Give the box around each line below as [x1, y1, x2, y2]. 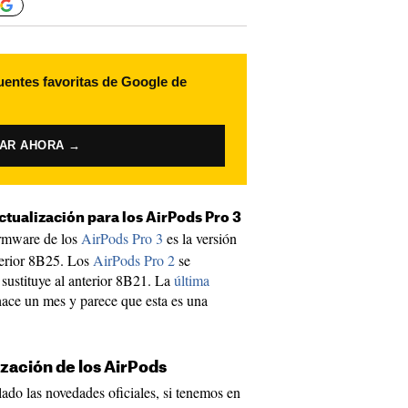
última [174, 270, 209, 290]
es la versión [163, 229, 237, 248]
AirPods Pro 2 [93, 250, 175, 270]
